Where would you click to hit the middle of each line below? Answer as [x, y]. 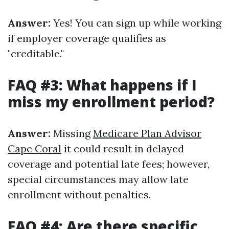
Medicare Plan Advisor [147, 133]
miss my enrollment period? [111, 102]
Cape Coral [35, 148]
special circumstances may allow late [98, 179]
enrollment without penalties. [79, 194]
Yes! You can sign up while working [136, 23]
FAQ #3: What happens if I [102, 85]
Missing [72, 133]
